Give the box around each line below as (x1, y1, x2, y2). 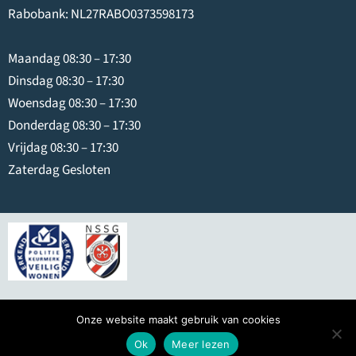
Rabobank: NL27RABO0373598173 (8, 5, 194, 25)
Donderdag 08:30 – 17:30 (8, 116, 141, 136)
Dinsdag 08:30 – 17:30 (8, 72, 124, 91)
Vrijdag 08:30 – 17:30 (8, 138, 118, 158)
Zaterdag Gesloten (8, 161, 110, 180)
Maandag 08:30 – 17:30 (8, 49, 131, 69)
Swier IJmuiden (277, 300, 348, 315)
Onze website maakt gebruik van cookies (75, 313, 281, 326)
